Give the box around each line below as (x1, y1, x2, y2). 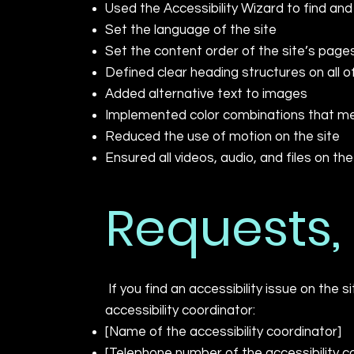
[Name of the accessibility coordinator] (104, 325, 341, 340)
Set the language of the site (104, 22, 280, 37)
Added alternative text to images (104, 86, 307, 101)
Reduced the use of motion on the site (104, 129, 340, 144)
